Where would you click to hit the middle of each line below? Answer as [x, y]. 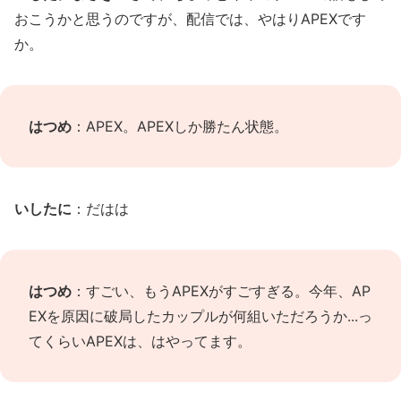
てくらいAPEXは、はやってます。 [140, 341]
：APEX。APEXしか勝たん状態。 [180, 126]
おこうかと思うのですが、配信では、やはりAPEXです [190, 19]
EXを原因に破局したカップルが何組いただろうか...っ [200, 316]
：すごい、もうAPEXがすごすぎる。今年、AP [221, 291]
